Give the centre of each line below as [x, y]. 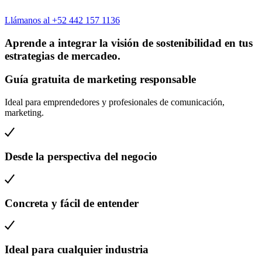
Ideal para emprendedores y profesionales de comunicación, [115, 102]
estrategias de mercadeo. [63, 56]
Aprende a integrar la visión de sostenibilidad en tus [129, 43]
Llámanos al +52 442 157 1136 [62, 20]
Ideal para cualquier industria [77, 250]
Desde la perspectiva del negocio [81, 157]
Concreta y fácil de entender [72, 203]
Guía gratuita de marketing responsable [100, 80]
